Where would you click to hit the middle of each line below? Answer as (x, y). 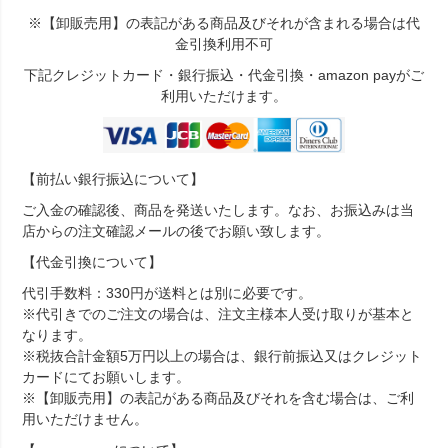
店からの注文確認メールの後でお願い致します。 (176, 230)
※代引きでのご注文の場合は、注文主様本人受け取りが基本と (218, 313)
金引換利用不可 (224, 44)
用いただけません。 (85, 418)
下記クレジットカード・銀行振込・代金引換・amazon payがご (224, 75)
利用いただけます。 (224, 96)
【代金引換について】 (92, 261)
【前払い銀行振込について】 (113, 178)
